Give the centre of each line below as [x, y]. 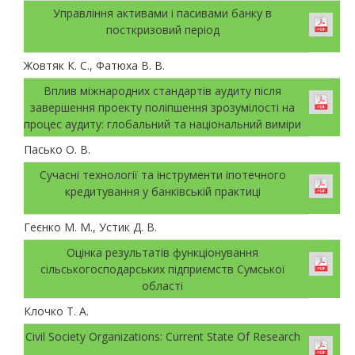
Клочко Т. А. [56, 311]
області [162, 285]
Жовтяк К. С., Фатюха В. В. [94, 65]
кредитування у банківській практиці [162, 191]
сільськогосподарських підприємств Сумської [162, 269]
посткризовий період [162, 29]
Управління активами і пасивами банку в [162, 13]
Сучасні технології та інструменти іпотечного [162, 174]
